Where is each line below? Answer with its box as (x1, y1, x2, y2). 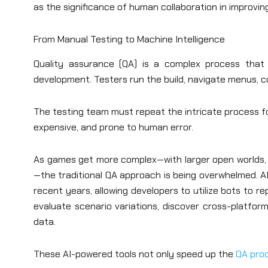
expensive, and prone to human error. (33, 120, 196, 133)
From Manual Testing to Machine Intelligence (33, 33, 225, 45)
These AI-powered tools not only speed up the (33, 247, 236, 260)
